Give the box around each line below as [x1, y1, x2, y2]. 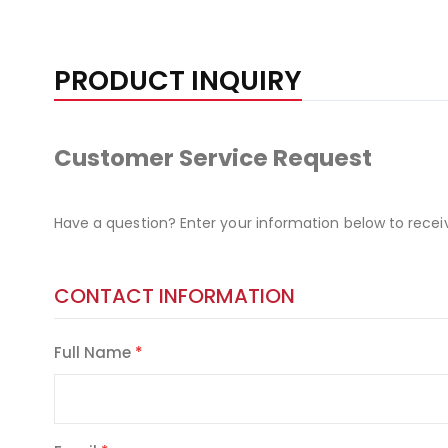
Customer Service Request [53, 141, 372, 174]
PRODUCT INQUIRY [53, 61, 302, 99]
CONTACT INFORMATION [53, 281, 295, 310]
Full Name [53, 341, 131, 363]
